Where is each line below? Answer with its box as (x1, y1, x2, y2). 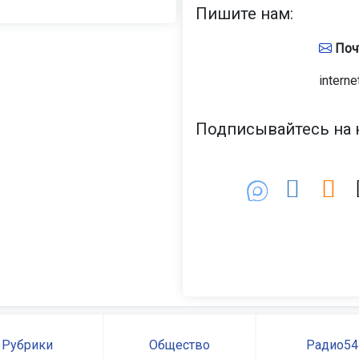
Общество (149, 337, 210, 353)
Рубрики (2, 337, 53, 353)
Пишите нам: (196, 4, 293, 24)
